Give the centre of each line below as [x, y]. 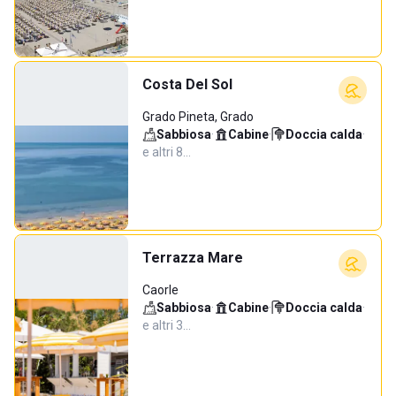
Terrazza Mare [193, 258]
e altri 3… [167, 325]
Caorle [160, 290]
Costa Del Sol [187, 84]
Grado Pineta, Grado [198, 117]
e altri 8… [167, 152]
